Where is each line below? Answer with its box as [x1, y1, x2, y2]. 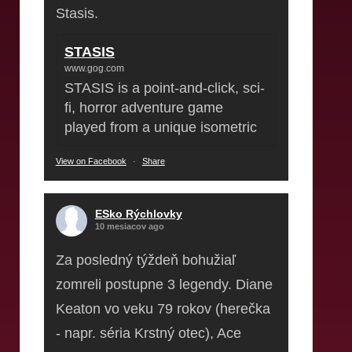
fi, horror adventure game [64, 99, 223, 115]
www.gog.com [64, 62, 124, 74]
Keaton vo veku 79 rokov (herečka [55, 300, 270, 317]
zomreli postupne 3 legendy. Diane [55, 276, 273, 292]
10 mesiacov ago [94, 221, 164, 231]
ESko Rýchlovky [94, 207, 182, 220]
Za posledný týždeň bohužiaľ [55, 251, 236, 268]
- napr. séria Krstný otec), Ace [55, 324, 241, 341]
